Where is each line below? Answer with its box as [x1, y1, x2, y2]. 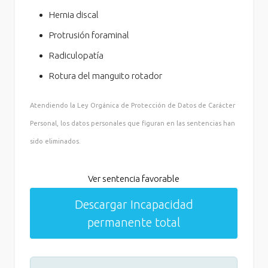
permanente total [87, 215, 181, 229]
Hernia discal [49, 10, 99, 20]
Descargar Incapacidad [74, 197, 193, 211]
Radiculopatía [49, 50, 104, 61]
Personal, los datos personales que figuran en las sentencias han [30, 120, 236, 127]
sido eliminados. [30, 138, 81, 145]
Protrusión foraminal [49, 30, 130, 41]
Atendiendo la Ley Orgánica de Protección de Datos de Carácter [30, 102, 236, 109]
